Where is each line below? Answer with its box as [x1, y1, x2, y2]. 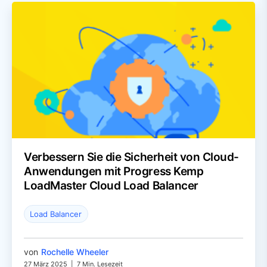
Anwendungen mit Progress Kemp [24, 164, 204, 179]
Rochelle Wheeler [41, 246, 108, 257]
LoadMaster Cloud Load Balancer [24, 179, 198, 193]
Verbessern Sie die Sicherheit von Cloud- [24, 150, 239, 164]
